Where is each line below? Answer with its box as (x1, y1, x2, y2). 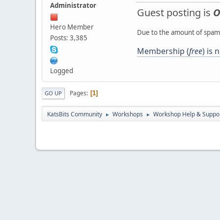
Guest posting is (137, 6, 213, 20)
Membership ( (137, 46, 189, 57)
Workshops (112, 110, 143, 119)
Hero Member (50, 23, 94, 32)
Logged (50, 66, 73, 76)
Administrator (50, 1, 96, 10)
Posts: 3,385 (50, 33, 87, 43)
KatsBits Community (47, 110, 102, 119)
